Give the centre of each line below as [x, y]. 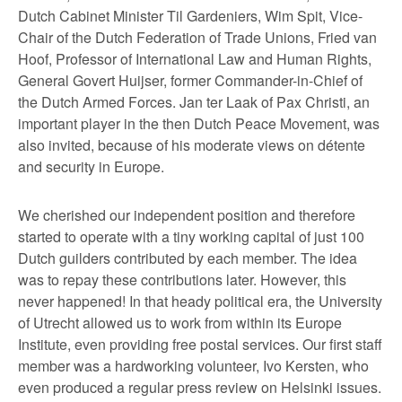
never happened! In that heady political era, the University [200, 301]
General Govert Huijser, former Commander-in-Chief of [190, 80]
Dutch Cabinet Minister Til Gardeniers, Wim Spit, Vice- [190, 15]
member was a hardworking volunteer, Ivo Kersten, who [193, 365]
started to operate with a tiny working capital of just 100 [191, 236]
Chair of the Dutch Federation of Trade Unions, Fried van [197, 37]
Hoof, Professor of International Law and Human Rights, [195, 58]
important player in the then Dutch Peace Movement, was [199, 123]
